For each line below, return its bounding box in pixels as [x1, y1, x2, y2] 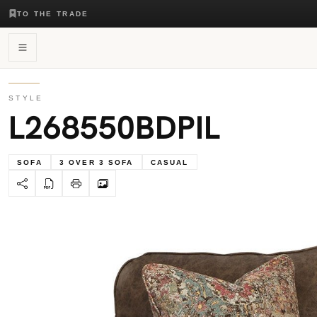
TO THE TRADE [17, 9, 89, 18]
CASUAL [150, 158, 189, 166]
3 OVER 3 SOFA [59, 158, 134, 166]
